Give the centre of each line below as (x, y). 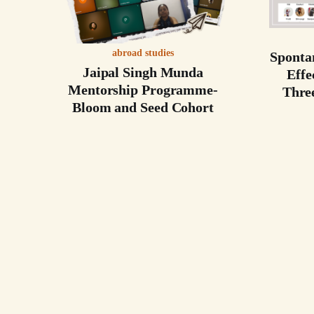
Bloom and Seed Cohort (143, 107)
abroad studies (143, 53)
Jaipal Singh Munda (143, 72)
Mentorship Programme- (143, 89)
